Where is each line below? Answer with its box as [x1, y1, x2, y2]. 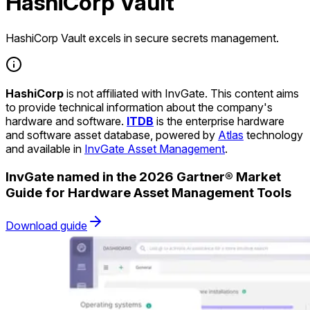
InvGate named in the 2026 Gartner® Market [6, 168, 281, 185]
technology [244, 127, 303, 142]
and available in [6, 141, 84, 156]
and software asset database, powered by [6, 127, 218, 142]
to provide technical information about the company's [6, 100, 273, 114]
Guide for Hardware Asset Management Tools [6, 184, 291, 201]
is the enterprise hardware [154, 113, 284, 128]
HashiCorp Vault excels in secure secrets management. [6, 30, 279, 45]
